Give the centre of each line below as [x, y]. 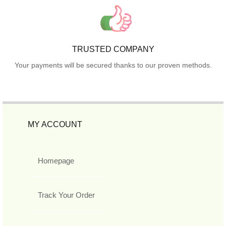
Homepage [56, 160]
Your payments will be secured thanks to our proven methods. [113, 65]
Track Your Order [66, 195]
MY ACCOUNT [55, 124]
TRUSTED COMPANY [113, 49]
